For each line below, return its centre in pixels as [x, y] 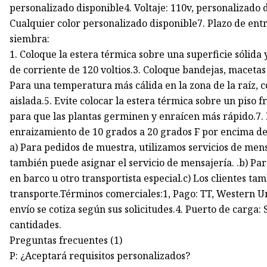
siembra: [30, 39]
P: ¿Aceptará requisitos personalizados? [100, 256]
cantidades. [36, 225]
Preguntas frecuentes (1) [66, 240]
